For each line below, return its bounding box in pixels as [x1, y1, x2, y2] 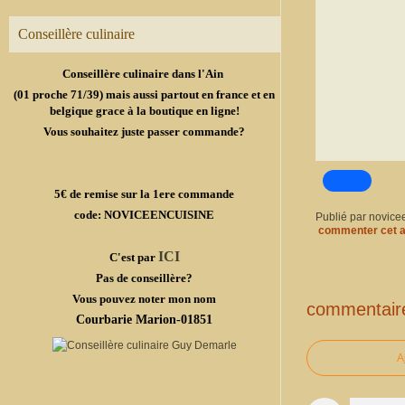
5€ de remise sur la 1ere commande [54, 187, 235, 201]
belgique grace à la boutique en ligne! [50, 104, 240, 118]
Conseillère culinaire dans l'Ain [62, 67, 227, 80]
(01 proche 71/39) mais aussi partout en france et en [14, 88, 276, 101]
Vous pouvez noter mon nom [72, 292, 217, 306]
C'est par [109, 250, 158, 264]
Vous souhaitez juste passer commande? [43, 125, 246, 138]
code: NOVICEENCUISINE [74, 208, 215, 221]
